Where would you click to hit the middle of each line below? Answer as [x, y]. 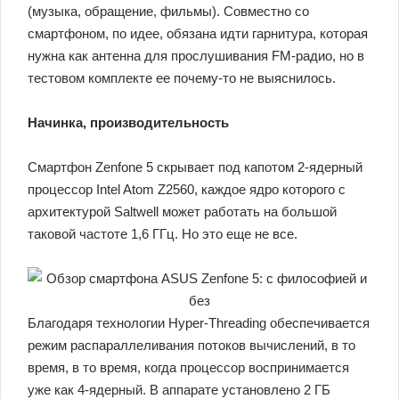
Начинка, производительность [128, 122]
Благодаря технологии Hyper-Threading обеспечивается [199, 322]
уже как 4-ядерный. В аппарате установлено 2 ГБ [179, 389]
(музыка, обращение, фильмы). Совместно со [168, 11]
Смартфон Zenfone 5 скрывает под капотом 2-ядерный [195, 167]
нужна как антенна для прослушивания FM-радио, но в [196, 55]
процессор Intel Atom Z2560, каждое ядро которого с [187, 189]
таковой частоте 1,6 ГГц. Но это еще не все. [163, 233]
